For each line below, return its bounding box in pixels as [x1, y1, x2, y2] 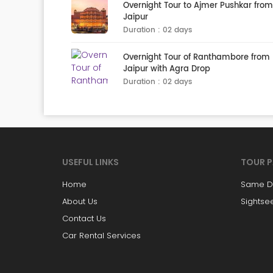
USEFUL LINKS [62, 156, 119, 168]
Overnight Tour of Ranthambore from [123, 51, 270, 64]
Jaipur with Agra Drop [123, 63, 210, 76]
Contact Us [62, 213, 106, 224]
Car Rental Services [62, 230, 141, 241]
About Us [62, 196, 97, 207]
